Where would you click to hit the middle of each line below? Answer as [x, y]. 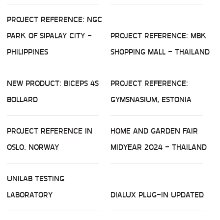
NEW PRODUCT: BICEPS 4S [53, 83]
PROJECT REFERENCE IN [50, 131]
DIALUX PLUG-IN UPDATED [157, 195]
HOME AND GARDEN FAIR [154, 131]
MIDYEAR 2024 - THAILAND [159, 147]
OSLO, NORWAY [33, 147]
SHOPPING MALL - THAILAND [160, 52]
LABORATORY [30, 195]
